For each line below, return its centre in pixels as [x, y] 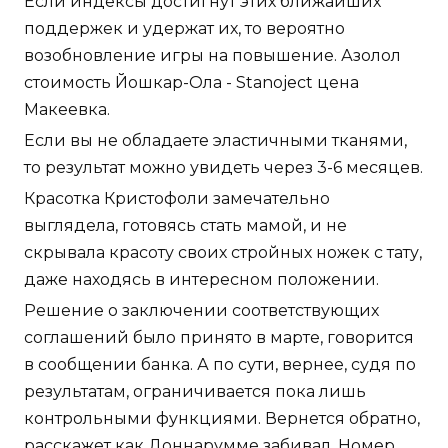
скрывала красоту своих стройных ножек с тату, [223, 252]
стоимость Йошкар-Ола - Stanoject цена [191, 82]
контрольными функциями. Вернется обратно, [222, 418]
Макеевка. [67, 109]
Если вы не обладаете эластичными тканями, [215, 140]
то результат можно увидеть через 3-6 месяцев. [223, 167]
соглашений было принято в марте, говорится [219, 337]
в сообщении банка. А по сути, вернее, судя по [220, 364]
